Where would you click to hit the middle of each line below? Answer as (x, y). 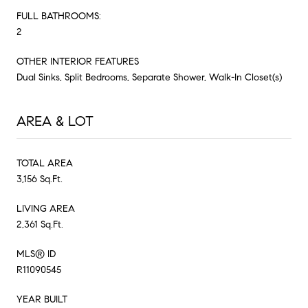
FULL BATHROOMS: (59, 16)
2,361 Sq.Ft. (40, 224)
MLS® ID (36, 254)
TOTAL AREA (45, 163)
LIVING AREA (46, 208)
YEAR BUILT (42, 299)
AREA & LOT (55, 121)
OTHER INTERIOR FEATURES (78, 61)
